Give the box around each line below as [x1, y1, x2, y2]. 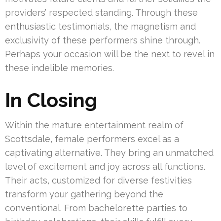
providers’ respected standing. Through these [5, 7, 198, 18]
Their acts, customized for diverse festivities [5, 175, 192, 186]
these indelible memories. [5, 63, 114, 74]
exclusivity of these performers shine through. [5, 35, 200, 46]
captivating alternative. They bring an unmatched [5, 147, 214, 158]
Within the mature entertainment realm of [5, 120, 184, 131]
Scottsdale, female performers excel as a [5, 134, 179, 145]
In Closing [5, 88, 97, 112]
